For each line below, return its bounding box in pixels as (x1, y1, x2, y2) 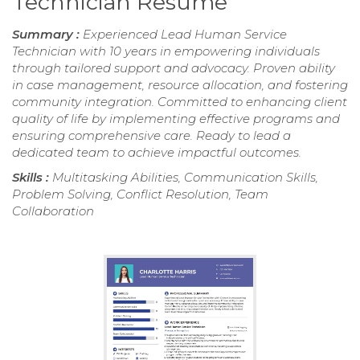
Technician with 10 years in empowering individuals (12, 43, 320, 59)
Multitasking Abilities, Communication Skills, (52, 169, 318, 185)
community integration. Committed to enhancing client (12, 93, 347, 109)
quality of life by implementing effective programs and (12, 110, 340, 126)
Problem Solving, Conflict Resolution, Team (12, 186, 268, 202)
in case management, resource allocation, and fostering (12, 76, 348, 92)
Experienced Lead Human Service (83, 26, 287, 42)
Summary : (12, 26, 83, 42)
